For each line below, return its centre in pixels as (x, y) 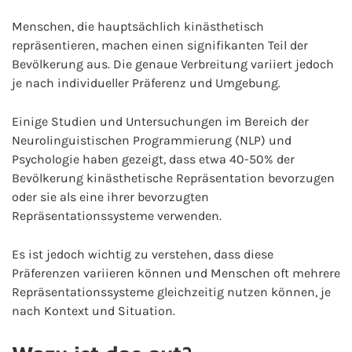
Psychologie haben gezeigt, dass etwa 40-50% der (153, 159)
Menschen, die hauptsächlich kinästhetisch (138, 26)
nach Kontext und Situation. (93, 311)
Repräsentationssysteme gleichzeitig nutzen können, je (171, 292)
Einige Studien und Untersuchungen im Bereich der (160, 121)
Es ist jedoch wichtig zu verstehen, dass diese (143, 254)
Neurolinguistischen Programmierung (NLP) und (152, 140)
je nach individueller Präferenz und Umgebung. (146, 83)
